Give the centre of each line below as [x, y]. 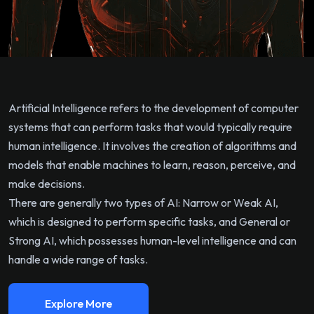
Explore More [78, 304]
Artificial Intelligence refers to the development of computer [153, 108]
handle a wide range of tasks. [78, 260]
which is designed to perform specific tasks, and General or [149, 222]
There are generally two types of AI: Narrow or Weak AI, [143, 203]
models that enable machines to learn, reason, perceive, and [152, 165]
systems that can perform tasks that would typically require [150, 127]
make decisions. [47, 184]
